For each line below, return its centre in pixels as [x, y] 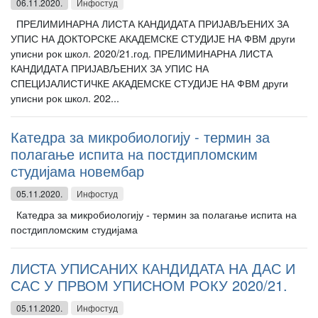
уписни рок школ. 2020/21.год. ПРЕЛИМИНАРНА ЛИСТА [142, 53]
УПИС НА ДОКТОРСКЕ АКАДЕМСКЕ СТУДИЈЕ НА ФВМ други [153, 38]
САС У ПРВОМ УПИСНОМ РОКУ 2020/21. [149, 285]
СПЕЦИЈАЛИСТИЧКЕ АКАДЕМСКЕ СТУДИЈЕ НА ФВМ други [149, 83]
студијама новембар [77, 171]
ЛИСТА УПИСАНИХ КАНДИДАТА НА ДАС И [153, 268]
